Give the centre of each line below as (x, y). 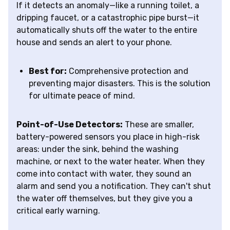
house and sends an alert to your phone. (94, 43)
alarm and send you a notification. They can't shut (114, 186)
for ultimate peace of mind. (82, 96)
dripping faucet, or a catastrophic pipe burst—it (108, 18)
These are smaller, (158, 125)
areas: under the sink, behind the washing (98, 149)
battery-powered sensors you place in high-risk (108, 137)
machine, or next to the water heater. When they (111, 162)
